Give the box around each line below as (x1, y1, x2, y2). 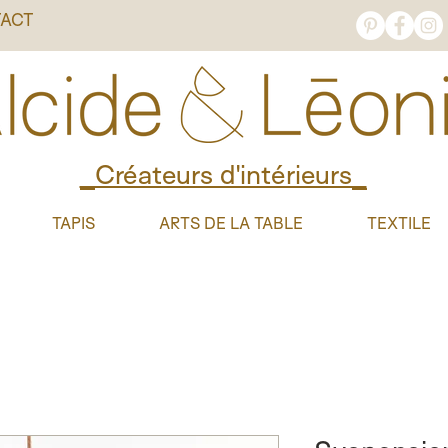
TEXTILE (367, 212, 431, 233)
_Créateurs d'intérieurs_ (79, 156, 367, 191)
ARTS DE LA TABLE (159, 212, 303, 233)
